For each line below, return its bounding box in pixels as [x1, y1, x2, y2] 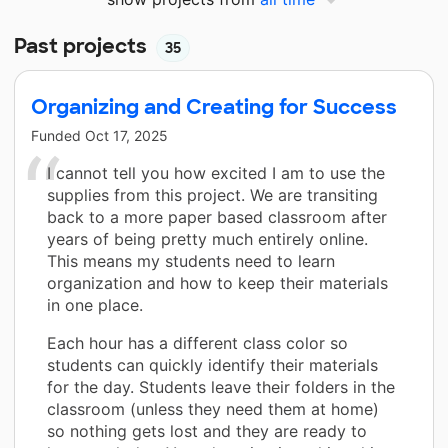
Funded [31, 127, 85, 145]
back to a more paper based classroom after [47, 207, 387, 228]
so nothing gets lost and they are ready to [47, 421, 367, 442]
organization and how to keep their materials [47, 273, 388, 294]
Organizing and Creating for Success [31, 94, 397, 121]
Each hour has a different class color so [47, 333, 348, 354]
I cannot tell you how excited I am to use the [47, 163, 385, 184]
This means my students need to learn [47, 251, 335, 272]
